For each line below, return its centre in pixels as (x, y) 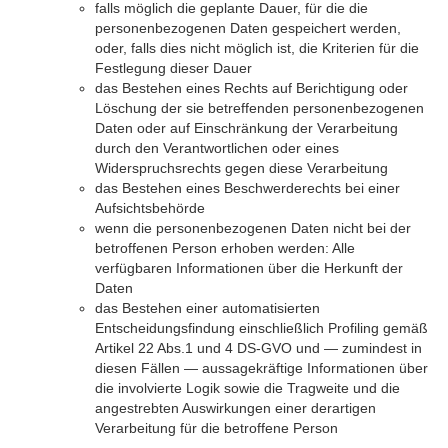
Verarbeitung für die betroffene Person (216, 428)
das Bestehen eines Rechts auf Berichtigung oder (251, 88)
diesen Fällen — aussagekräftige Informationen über (261, 368)
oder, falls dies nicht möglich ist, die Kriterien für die (257, 48)
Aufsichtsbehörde (150, 208)
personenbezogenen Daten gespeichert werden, (248, 28)
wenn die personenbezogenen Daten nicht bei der (253, 228)
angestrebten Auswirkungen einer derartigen (235, 408)
